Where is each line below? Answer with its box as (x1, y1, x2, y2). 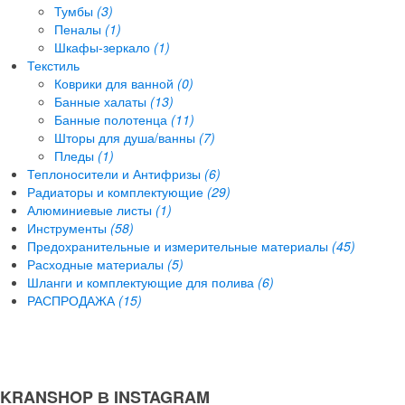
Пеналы (54, 19, 105, 38)
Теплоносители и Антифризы (27, 164, 204, 183)
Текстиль (27, 55, 80, 74)
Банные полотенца (54, 109, 171, 128)
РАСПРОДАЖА (27, 290, 118, 309)
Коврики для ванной (54, 73, 177, 92)
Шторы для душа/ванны (54, 127, 199, 146)
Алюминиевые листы (27, 200, 155, 219)
